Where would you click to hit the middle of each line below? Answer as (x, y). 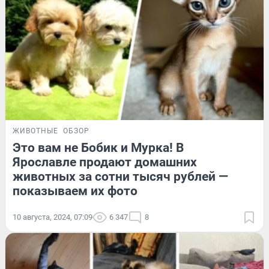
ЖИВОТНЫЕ (35, 131)
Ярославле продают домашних (105, 162)
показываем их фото (75, 191)
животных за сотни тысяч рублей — (120, 177)
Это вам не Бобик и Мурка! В (98, 148)
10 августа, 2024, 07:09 (53, 217)
